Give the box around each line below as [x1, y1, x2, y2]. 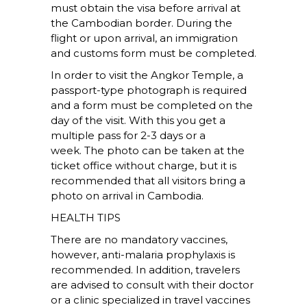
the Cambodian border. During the [51, 16, 232, 30]
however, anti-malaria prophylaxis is [51, 248, 235, 262]
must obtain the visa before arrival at [51, 1, 241, 15]
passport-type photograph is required [51, 84, 247, 97]
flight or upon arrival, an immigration [51, 32, 238, 45]
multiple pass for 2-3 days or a [51, 129, 206, 143]
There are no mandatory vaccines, [51, 233, 228, 247]
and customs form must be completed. [51, 47, 256, 60]
